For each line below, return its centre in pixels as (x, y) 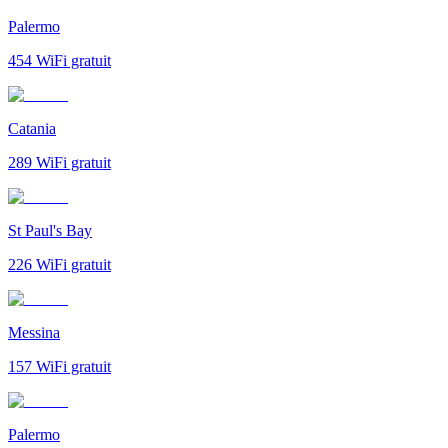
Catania (32, 128)
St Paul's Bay (50, 230)
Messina (34, 332)
